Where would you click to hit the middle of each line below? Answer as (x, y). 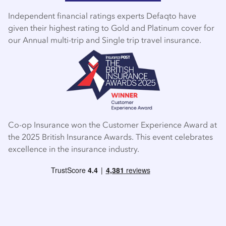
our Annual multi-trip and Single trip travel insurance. (105, 40)
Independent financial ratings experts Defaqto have (102, 15)
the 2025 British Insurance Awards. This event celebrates (110, 136)
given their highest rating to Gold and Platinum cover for (111, 27)
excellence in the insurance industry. (74, 149)
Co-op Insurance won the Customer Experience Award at (112, 124)
